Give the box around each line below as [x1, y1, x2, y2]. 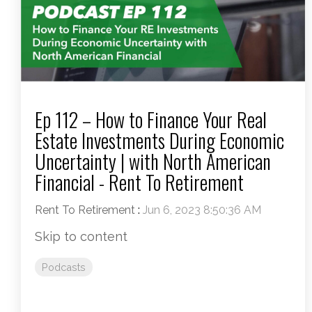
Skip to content [35, 228, 127, 244]
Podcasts [42, 260, 86, 273]
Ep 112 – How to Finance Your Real [35, 104, 267, 134]
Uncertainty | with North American [35, 146, 271, 175]
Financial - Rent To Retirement [35, 167, 244, 196]
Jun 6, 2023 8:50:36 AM [143, 203, 261, 217]
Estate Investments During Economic [35, 125, 284, 155]
